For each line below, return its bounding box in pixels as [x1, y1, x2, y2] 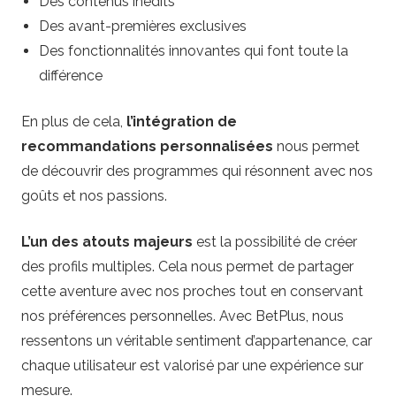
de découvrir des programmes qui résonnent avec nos [21, 163, 373, 180]
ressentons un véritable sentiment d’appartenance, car [21, 332, 372, 350]
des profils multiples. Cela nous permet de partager [21, 258, 354, 276]
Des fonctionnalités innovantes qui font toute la [39, 42, 348, 60]
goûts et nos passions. [21, 187, 167, 205]
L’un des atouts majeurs [21, 233, 193, 251]
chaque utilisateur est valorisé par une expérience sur [21, 357, 363, 375]
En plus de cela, [21, 113, 126, 131]
